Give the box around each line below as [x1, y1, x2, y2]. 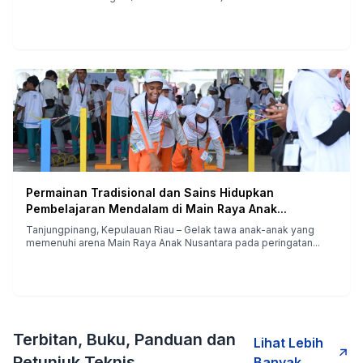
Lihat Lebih [253, 334, 323, 351]
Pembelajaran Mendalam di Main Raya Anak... [26, 201, 287, 216]
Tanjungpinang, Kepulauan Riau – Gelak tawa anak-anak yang [26, 223, 314, 236]
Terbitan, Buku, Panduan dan [13, 329, 236, 349]
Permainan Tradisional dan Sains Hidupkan [26, 185, 274, 199]
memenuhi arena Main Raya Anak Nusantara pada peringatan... [235, 236, 320, 249]
